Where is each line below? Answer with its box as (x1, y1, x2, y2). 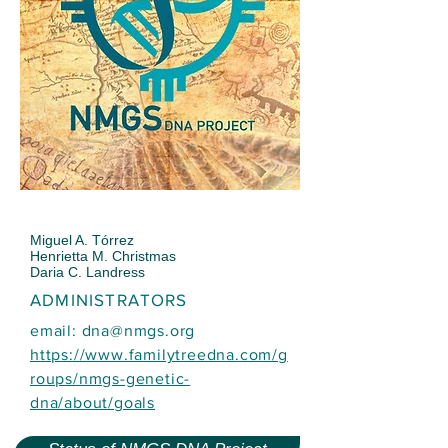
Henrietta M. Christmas (30, 247, 176, 264)
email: (30, 321, 82, 339)
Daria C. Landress (30, 263, 145, 280)
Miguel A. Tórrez (30, 231, 134, 248)
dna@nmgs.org (81, 321, 196, 339)
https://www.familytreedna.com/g (30, 345, 288, 363)
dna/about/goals (30, 393, 156, 411)
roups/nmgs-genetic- (30, 369, 191, 387)
